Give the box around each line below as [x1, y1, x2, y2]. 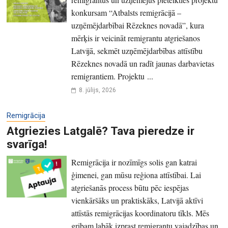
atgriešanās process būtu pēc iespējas [71, 182, 189, 193]
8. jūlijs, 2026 [78, 86, 116, 94]
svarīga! [7, 137, 47, 151]
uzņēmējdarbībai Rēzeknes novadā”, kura [71, 19, 204, 31]
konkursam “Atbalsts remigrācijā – [71, 7, 181, 18]
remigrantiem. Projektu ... [71, 70, 153, 81]
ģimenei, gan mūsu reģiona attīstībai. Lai [71, 169, 201, 180]
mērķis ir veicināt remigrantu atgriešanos [71, 32, 200, 43]
